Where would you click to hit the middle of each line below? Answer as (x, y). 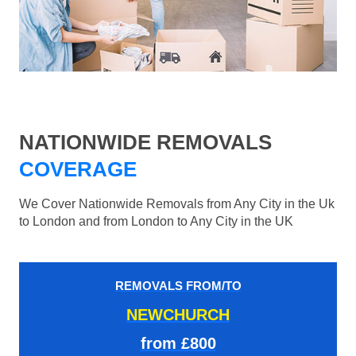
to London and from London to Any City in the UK (156, 222)
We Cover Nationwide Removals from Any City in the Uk (177, 204)
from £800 (178, 344)
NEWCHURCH (178, 315)
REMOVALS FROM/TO (178, 286)
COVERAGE (78, 170)
